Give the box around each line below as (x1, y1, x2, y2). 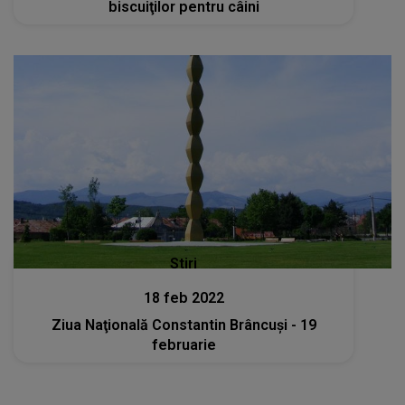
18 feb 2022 (143, 288, 224, 306)
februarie (151, 335, 216, 353)
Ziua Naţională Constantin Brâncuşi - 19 (51, 316, 316, 334)
